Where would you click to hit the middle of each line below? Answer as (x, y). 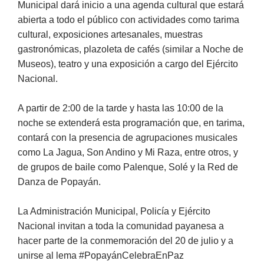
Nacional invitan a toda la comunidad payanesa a (121, 226)
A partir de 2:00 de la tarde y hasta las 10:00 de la (121, 108)
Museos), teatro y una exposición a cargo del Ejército (128, 64)
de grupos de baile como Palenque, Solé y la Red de (128, 167)
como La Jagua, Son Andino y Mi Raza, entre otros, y (128, 152)
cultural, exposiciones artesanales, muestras (110, 34)
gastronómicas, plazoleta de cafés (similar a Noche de (131, 49)
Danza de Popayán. (59, 181)
